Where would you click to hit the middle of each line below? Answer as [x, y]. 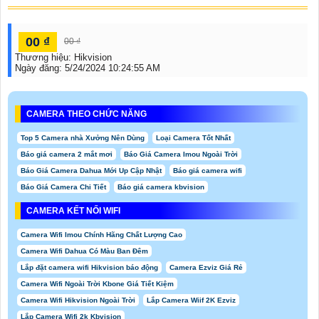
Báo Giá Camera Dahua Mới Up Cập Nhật [91, 171]
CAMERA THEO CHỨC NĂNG [87, 114]
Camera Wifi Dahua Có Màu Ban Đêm [84, 251]
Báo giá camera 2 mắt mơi [67, 155]
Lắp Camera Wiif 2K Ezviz [191, 300]
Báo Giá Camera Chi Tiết [63, 187]
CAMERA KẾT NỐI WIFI [73, 211]
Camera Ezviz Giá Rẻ [206, 268]
